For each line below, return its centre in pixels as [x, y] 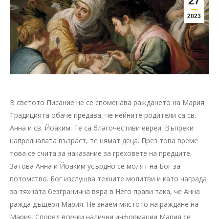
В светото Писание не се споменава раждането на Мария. [108, 102]
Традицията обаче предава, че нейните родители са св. [103, 115]
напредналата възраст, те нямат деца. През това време [104, 140]
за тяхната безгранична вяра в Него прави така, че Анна [105, 191]
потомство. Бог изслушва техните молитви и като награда [108, 178]
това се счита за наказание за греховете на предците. [101, 153]
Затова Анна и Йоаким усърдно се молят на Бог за [95, 166]
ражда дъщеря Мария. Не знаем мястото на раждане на [104, 204]
